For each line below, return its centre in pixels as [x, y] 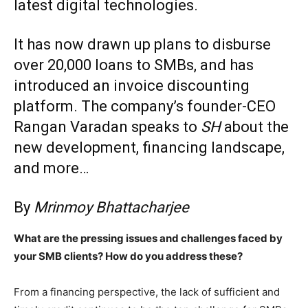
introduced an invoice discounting [132, 85]
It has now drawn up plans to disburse [142, 44]
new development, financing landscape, [149, 147]
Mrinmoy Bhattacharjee [111, 207]
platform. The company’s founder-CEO [145, 106]
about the [255, 126]
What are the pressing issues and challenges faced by [148, 238]
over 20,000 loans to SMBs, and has [134, 65]
